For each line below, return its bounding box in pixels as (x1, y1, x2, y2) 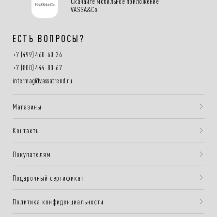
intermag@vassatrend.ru (13, 75, 72, 86)
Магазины (13, 101, 42, 112)
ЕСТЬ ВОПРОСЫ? (13, 31, 85, 45)
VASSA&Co (71, 3, 98, 14)
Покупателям (13, 149, 51, 159)
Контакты (13, 125, 40, 136)
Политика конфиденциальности (13, 196, 104, 207)
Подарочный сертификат (13, 172, 84, 183)
